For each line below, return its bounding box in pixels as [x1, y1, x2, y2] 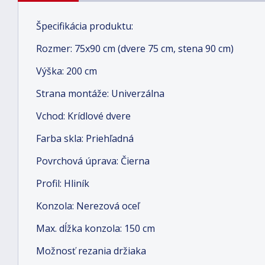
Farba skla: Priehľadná [36, 132, 134, 145]
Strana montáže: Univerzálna [36, 87, 164, 100]
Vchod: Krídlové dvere [36, 109, 131, 122]
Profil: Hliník [36, 177, 89, 190]
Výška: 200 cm [36, 64, 97, 77]
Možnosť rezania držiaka [36, 244, 146, 257]
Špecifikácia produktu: [36, 20, 133, 33]
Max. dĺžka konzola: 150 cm [36, 222, 155, 235]
